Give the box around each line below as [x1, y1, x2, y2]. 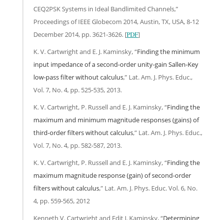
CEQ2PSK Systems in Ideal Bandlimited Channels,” [33, 4, 178, 13]
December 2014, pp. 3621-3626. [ [33, 29, 127, 39]
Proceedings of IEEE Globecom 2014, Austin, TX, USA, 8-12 [33, 17, 199, 26]
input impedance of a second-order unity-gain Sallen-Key [33, 59, 198, 69]
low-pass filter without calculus [33, 72, 123, 82]
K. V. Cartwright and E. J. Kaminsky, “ [33, 47, 137, 56]
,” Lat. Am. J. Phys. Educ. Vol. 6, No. [99, 183, 197, 192]
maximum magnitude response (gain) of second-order [33, 170, 191, 180]
